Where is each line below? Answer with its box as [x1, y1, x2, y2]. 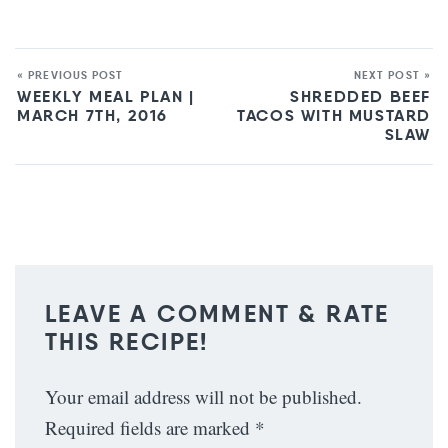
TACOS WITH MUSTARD [237, 104, 431, 126]
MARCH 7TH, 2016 [17, 104, 168, 126]
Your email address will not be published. [45, 383, 362, 409]
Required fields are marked [45, 414, 255, 440]
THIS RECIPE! [45, 326, 209, 357]
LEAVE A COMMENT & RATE [45, 298, 390, 329]
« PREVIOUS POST [17, 67, 124, 82]
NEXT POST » [353, 67, 431, 82]
